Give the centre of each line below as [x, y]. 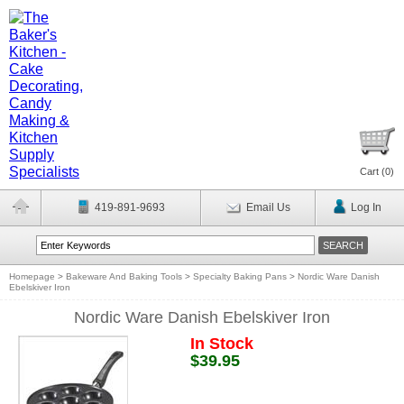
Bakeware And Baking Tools [124, 276]
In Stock [221, 344]
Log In [366, 207]
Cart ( [372, 171]
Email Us [268, 207]
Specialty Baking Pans [240, 276]
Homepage [32, 276]
